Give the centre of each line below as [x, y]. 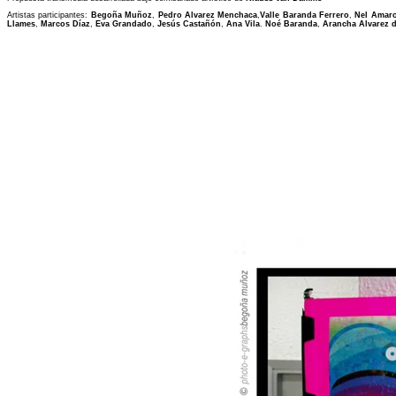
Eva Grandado [124, 24]
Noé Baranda [291, 24]
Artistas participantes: [48, 15]
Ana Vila [243, 24]
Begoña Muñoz [120, 15]
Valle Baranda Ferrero [305, 15]
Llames [21, 24]
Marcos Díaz [65, 24]
